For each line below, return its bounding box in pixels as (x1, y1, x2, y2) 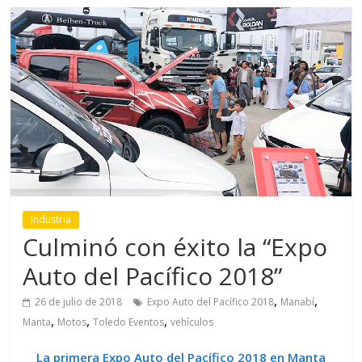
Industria (31, 213, 72, 227)
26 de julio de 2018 (35, 295, 123, 309)
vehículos (170, 315, 214, 330)
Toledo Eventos (93, 315, 165, 330)
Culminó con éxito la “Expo (23, 230, 328, 264)
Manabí (280, 295, 315, 309)
